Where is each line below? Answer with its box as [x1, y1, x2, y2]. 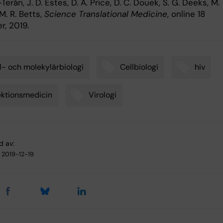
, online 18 [167, 8, 205, 19]
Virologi [89, 89, 116, 100]
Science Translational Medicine [44, 8, 167, 19]
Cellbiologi [120, 61, 158, 72]
